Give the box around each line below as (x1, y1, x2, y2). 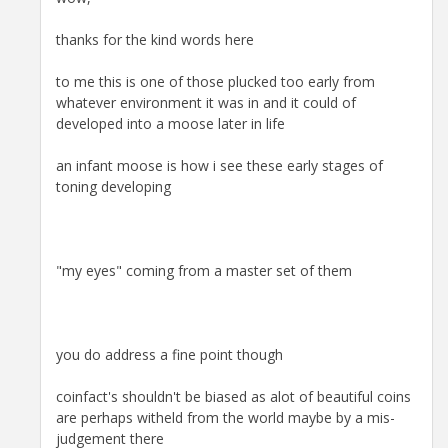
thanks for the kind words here (56, 29, 254, 49)
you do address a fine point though (56, 344, 283, 364)
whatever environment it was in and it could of (56, 92, 356, 112)
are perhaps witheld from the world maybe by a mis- (56, 407, 395, 427)
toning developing (56, 176, 171, 196)
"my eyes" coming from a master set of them (56, 260, 352, 280)
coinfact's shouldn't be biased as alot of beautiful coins (56, 386, 411, 406)
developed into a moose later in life (56, 113, 285, 133)
